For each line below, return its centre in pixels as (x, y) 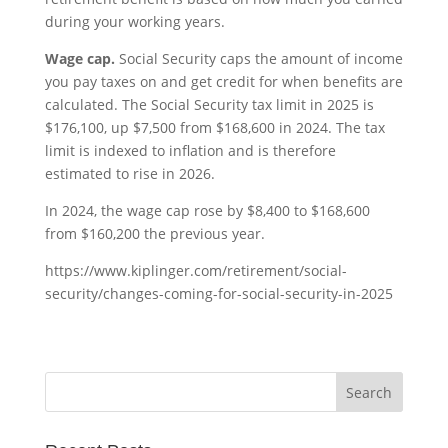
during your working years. (134, 21)
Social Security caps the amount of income (258, 58)
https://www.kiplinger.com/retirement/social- (195, 270)
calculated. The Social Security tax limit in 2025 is (209, 104)
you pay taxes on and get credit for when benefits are (223, 81)
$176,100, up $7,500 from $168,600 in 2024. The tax (214, 127)
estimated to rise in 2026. (129, 173)
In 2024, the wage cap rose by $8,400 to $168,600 (207, 210)
